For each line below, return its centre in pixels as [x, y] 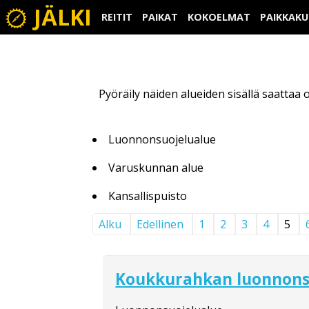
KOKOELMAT [219, 17]
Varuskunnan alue [156, 167]
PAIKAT [160, 17]
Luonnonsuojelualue [162, 139]
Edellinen [160, 224]
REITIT [117, 17]
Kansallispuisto [148, 196]
